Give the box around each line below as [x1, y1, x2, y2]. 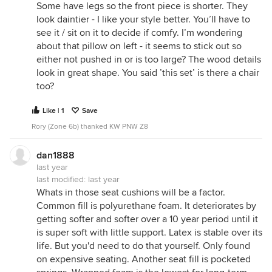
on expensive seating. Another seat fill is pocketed [36, 253, 251, 265]
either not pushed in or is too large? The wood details [36, 53, 261, 66]
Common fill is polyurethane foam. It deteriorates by [36, 200, 256, 212]
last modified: [36, 174, 88, 185]
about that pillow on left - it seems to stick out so [36, 40, 242, 52]
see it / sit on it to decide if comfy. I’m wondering [36, 27, 242, 39]
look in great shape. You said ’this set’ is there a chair [36, 67, 259, 79]
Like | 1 [42, 106, 64, 115]
